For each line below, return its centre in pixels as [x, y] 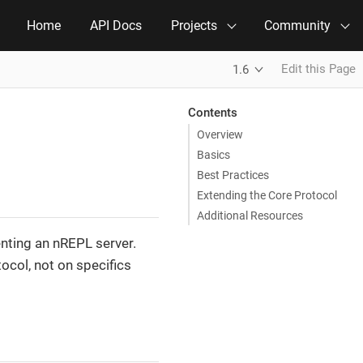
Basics [214, 154]
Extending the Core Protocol [267, 195]
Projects [194, 26]
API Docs [116, 26]
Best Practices [233, 175]
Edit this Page [318, 69]
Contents [212, 112]
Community [297, 26]
